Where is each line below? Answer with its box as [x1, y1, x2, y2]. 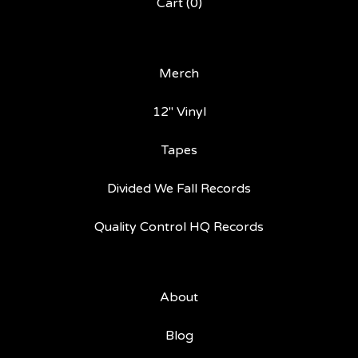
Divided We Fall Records [107, 181, 251, 197]
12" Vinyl [152, 104, 206, 120]
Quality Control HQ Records [94, 219, 264, 235]
